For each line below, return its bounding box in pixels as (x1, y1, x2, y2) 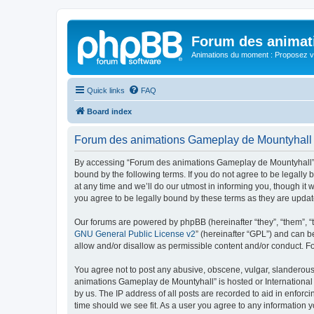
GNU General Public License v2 (74, 228, 196, 239)
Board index (87, 107, 132, 116)
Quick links (87, 86, 125, 95)
